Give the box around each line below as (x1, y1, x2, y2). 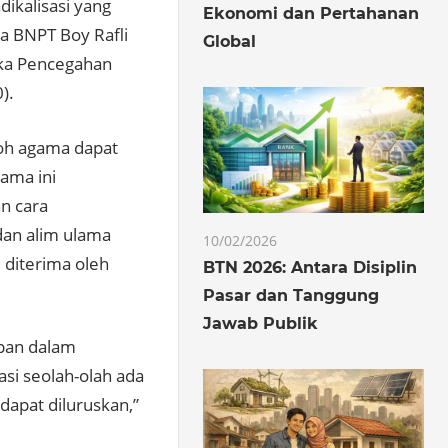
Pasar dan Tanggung (203, 285, 380, 305)
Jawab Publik (203, 313, 319, 333)
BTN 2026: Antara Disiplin (203, 257, 418, 277)
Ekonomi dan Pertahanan (203, 3, 420, 23)
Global (203, 31, 257, 51)
